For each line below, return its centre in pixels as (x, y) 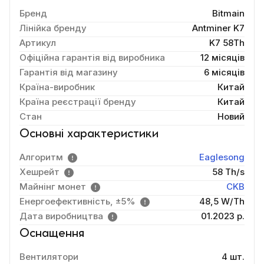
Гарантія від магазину (69, 72)
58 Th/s (228, 172)
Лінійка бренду (53, 28)
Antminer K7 (218, 28)
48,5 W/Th (222, 201)
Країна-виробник (57, 87)
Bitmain (228, 13)
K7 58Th (227, 43)
